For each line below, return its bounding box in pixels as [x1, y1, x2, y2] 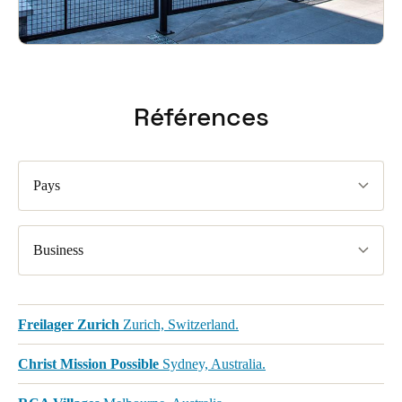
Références [133, 100, 269, 134]
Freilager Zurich [18, 317, 119, 333]
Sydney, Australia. [159, 356, 266, 372]
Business [33, 242, 83, 258]
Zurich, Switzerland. [119, 317, 239, 333]
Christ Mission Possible [18, 356, 159, 372]
